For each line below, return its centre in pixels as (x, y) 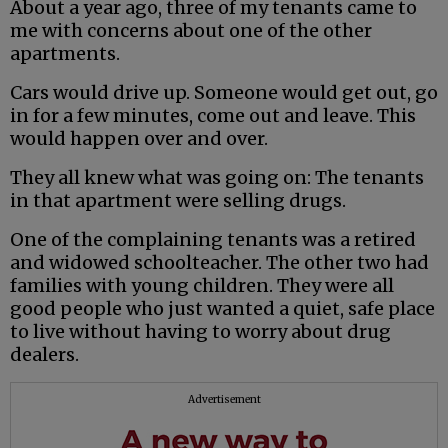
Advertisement (224, 400)
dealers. (44, 355)
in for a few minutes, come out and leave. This (213, 116)
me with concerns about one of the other (191, 31)
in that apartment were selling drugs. (178, 201)
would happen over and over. (139, 139)
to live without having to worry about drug (200, 332)
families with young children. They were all (202, 286)
